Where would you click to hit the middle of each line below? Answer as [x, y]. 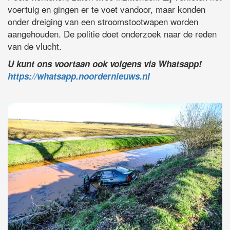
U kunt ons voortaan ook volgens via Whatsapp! [105, 63]
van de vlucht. [35, 46]
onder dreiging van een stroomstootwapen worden [103, 21]
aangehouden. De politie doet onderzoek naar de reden [112, 33]
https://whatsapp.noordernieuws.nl [79, 76]
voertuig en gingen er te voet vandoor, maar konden [107, 9]
